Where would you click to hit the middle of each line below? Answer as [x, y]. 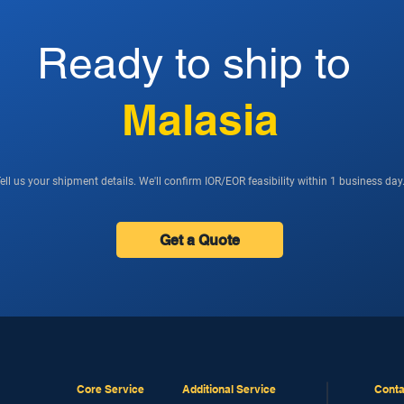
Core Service [110, 389]
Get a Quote [200, 240]
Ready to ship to [194, 63]
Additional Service [229, 389]
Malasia [200, 119]
